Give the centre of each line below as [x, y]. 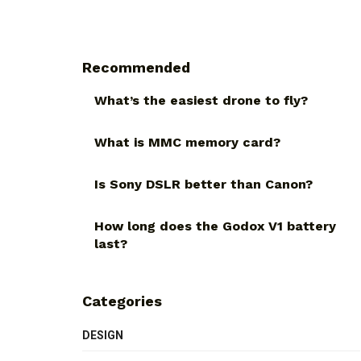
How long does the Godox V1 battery [215, 226]
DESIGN [103, 335]
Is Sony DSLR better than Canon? [203, 184]
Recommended [136, 67]
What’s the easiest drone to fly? [201, 100]
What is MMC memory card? [187, 142]
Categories [122, 301]
